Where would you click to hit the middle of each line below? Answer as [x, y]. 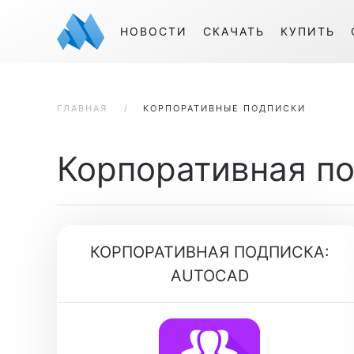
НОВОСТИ [154, 31]
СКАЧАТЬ [234, 31]
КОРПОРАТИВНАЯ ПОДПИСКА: [209, 252]
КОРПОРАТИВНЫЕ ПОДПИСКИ [224, 108]
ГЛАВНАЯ [82, 108]
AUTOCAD [209, 276]
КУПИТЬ [308, 31]
